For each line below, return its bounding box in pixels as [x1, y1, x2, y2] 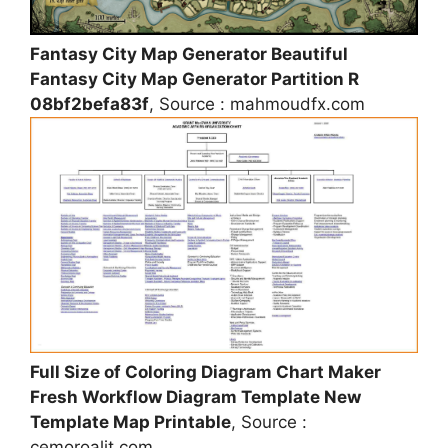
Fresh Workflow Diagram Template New [30, 387, 361, 408]
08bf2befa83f [30, 93, 149, 114]
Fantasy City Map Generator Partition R [30, 68, 359, 89]
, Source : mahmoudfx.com [149, 93, 365, 114]
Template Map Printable [30, 412, 231, 433]
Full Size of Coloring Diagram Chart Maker [30, 362, 381, 383]
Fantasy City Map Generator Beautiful [30, 43, 348, 64]
